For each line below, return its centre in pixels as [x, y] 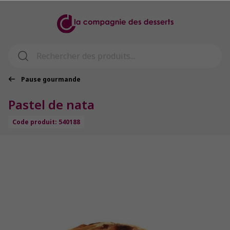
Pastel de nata [51, 105]
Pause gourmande [50, 80]
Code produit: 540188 [46, 122]
